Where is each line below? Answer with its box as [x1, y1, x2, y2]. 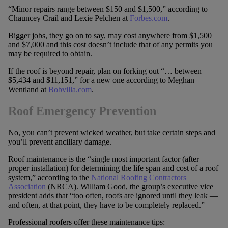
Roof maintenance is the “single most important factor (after [8, 154, 199, 163]
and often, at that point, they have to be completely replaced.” [8, 200, 205, 209]
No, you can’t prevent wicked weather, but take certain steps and [8, 128, 215, 137]
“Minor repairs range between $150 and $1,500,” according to [8, 5, 208, 14]
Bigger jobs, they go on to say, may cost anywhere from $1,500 [8, 31, 212, 40]
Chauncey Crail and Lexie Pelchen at [8, 14, 130, 23]
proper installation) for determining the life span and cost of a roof [8, 163, 218, 173]
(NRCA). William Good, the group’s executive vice [45, 182, 213, 191]
